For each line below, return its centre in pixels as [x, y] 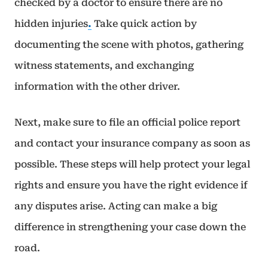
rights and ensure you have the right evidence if [131, 185]
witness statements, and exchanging [104, 66]
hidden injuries [51, 24]
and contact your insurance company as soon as [132, 143]
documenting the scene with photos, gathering [129, 45]
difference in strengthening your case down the [130, 227]
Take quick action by [144, 24]
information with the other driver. [97, 86]
